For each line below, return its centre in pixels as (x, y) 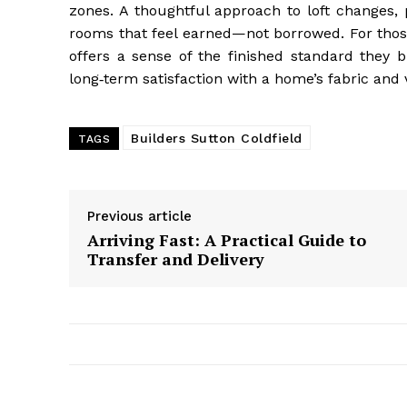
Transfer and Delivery (176, 259)
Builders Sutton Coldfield (217, 139)
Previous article (139, 217)
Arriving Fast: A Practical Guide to (227, 240)
